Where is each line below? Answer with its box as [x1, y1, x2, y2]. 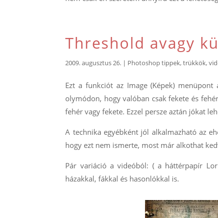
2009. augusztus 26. [65, 58, 122, 67]
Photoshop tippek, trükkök [127, 58, 206, 67]
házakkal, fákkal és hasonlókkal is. [65, 174, 180, 183]
